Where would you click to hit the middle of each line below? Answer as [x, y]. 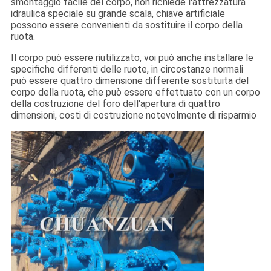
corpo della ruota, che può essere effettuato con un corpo [135, 93]
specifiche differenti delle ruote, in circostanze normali [127, 70]
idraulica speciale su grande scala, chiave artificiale [118, 14]
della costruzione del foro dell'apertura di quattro [115, 104]
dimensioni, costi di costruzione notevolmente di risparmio [133, 116]
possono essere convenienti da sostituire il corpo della [126, 25]
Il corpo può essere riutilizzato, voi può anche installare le [132, 58]
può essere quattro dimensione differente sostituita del [129, 81]
